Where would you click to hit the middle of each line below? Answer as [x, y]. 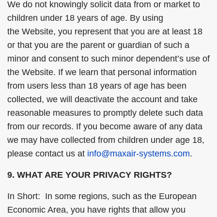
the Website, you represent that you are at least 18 [105, 31]
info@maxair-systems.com [139, 154]
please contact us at [47, 154]
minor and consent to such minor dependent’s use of [108, 59]
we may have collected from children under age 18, [106, 140]
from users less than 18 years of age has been [97, 86]
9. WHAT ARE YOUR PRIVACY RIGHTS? [90, 175]
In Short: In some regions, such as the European [102, 196]
